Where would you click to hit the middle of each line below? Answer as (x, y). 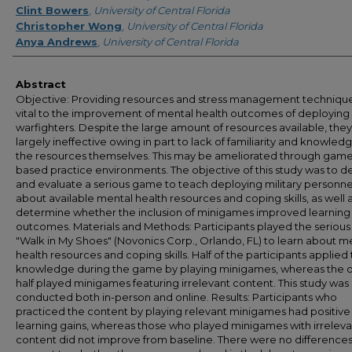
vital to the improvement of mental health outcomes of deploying (183, 113)
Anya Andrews (57, 42)
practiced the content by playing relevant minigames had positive (183, 311)
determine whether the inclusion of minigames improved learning (183, 212)
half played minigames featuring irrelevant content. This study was (182, 283)
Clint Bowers (52, 10)
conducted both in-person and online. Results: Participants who (176, 297)
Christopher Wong (69, 26)
